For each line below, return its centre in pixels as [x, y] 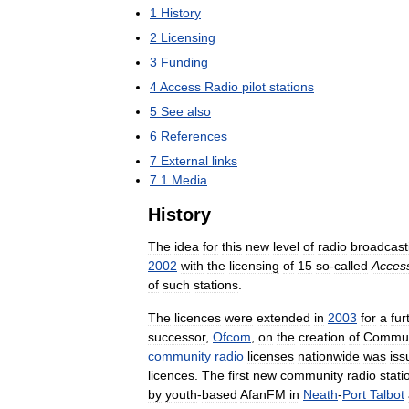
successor [177, 337]
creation [322, 337]
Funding [184, 62]
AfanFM [263, 394]
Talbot [387, 394]
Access [180, 87]
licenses [271, 356]
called [351, 266]
